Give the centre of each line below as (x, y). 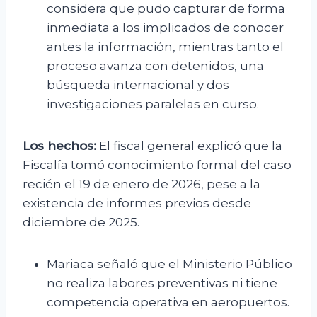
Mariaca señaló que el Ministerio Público (169, 264)
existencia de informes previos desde (137, 203)
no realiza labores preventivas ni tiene (162, 283)
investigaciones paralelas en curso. (153, 104)
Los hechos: (59, 146)
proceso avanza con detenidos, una (155, 66)
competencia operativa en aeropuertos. (168, 302)
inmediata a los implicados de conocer (165, 28)
